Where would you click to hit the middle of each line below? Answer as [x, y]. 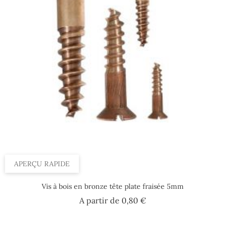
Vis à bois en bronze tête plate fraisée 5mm [113, 186]
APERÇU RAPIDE [42, 163]
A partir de [100, 200]
